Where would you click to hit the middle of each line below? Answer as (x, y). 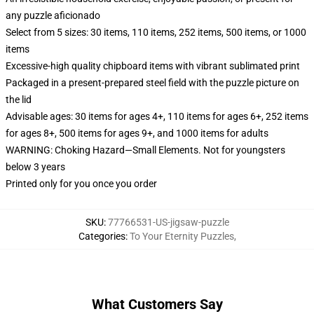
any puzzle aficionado (53, 15)
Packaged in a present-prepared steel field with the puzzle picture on (152, 83)
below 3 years (35, 167)
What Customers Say (157, 304)
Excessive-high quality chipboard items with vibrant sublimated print (153, 66)
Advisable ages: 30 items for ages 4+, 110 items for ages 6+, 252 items (157, 116)
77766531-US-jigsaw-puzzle (168, 222)
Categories (102, 236)
